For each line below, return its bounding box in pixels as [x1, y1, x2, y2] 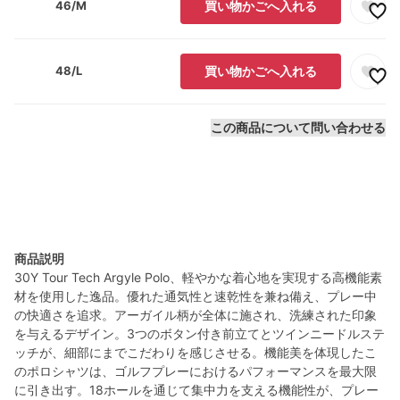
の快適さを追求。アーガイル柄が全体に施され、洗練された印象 [14, 306, 377, 322]
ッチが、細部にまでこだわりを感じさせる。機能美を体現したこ [14, 344, 377, 360]
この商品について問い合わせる [211, 120, 386, 135]
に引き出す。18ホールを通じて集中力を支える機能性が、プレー [14, 381, 379, 397]
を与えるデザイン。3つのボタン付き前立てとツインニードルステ [14, 325, 385, 341]
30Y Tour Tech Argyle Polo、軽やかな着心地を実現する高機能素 [14, 269, 382, 285]
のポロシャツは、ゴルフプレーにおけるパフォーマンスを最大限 [14, 362, 377, 379]
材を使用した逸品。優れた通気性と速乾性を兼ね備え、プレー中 [14, 287, 377, 304]
